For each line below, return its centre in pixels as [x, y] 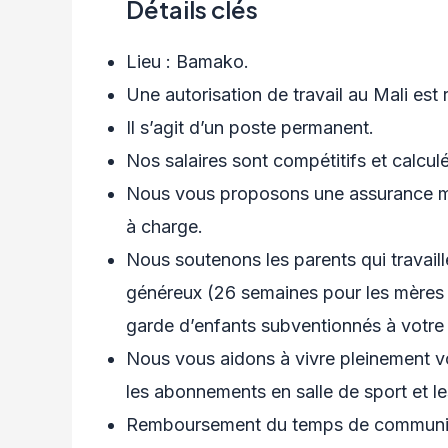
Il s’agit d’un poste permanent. [250, 128]
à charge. [167, 227]
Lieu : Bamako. [190, 62]
